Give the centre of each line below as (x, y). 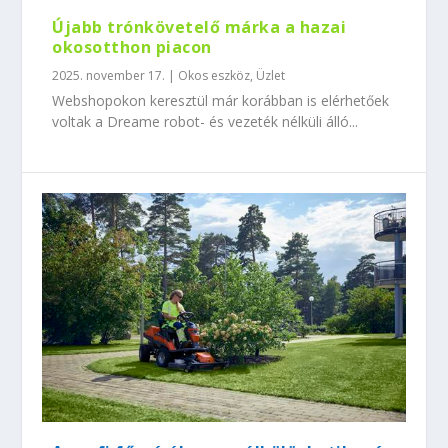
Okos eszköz (214, 76)
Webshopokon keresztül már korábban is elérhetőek (221, 101)
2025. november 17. (109, 76)
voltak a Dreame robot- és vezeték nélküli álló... (205, 122)
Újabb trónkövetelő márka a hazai (199, 27)
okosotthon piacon (132, 47)
